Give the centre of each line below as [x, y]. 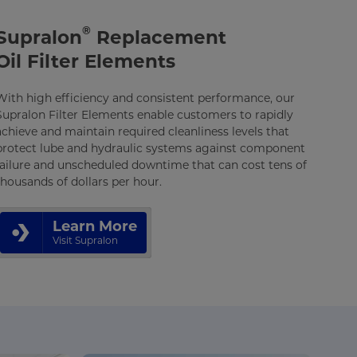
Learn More [94, 226]
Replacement [158, 37]
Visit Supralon [85, 240]
